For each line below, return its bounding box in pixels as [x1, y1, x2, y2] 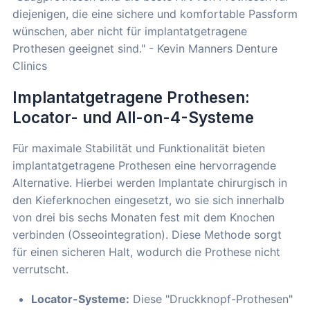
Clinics [12, 58, 47, 73]
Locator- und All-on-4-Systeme [12, 107, 254, 127]
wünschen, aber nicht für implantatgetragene [12, 24, 247, 38]
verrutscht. [12, 262, 69, 276]
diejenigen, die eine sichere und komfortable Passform [12, 6, 298, 21]
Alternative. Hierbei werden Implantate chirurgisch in [12, 175, 287, 190]
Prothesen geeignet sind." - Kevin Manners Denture [12, 41, 277, 55]
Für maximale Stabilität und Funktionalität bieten [12, 140, 265, 155]
